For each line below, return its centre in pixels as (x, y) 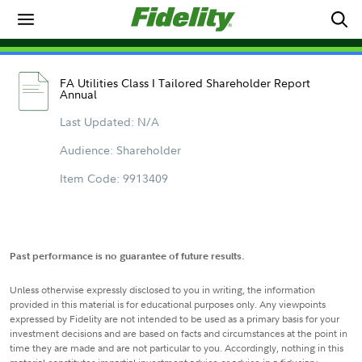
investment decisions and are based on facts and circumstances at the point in (179, 333)
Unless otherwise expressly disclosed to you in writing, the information (162, 290)
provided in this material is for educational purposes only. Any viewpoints (168, 304)
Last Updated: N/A (109, 122)
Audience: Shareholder (120, 150)
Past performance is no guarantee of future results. (127, 256)
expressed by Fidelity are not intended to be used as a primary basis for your (175, 319)
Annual (78, 94)
